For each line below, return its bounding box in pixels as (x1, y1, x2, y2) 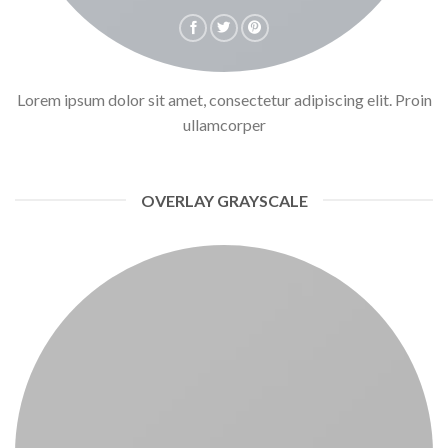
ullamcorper (182, 114, 266, 134)
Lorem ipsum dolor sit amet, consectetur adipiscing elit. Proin (16, 89, 432, 109)
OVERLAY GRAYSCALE (140, 190, 308, 210)
